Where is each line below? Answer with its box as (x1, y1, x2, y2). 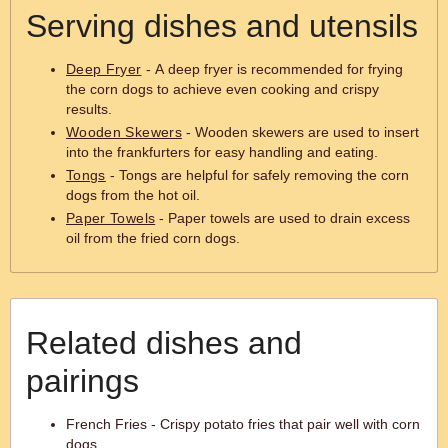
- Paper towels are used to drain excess (155, 210, 411, 226)
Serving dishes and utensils (26, 8, 418, 44)
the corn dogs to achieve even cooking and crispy (66, 81, 379, 97)
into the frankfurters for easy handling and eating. (66, 144, 378, 160)
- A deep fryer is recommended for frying (141, 61, 403, 77)
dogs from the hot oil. (66, 187, 200, 203)
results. (66, 101, 112, 117)
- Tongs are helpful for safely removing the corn (105, 167, 409, 183)
